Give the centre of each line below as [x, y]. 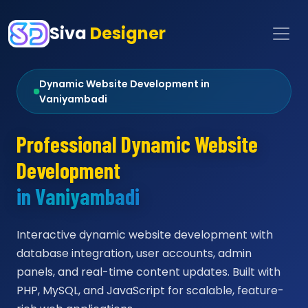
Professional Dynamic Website [137, 144]
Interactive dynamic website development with [145, 235]
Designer [128, 33]
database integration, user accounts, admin [134, 253]
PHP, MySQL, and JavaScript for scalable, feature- [150, 290]
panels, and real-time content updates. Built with [148, 272]
